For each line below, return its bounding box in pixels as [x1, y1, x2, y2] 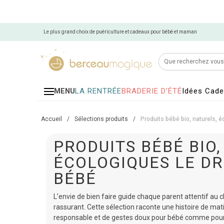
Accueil [41, 115, 62, 122]
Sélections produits [74, 115, 128, 122]
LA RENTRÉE [75, 86, 121, 96]
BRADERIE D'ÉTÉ [121, 86, 182, 96]
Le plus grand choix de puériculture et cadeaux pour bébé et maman [43, 29, 197, 34]
